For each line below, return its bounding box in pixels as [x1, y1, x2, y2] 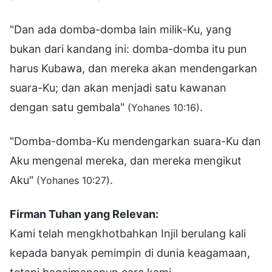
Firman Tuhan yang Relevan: [10, 207, 158, 220]
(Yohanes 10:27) [36, 174, 110, 186]
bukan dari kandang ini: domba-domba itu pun [10, 42, 247, 55]
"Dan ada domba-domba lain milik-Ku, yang [10, 22, 231, 36]
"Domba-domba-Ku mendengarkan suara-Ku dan [10, 134, 261, 148]
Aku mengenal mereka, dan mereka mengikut [10, 154, 242, 167]
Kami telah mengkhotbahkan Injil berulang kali [10, 226, 246, 240]
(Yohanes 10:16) [127, 101, 200, 114]
